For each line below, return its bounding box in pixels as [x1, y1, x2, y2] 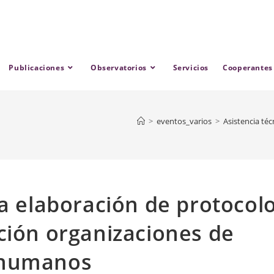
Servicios [172, 62, 209, 73]
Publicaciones [9, 62, 65, 73]
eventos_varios [157, 116, 212, 127]
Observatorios [91, 62, 147, 73]
